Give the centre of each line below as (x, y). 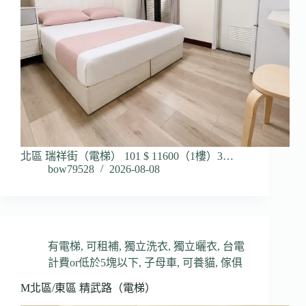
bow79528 (71, 169)
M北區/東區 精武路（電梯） (88, 288)
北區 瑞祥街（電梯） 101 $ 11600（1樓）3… (127, 156)
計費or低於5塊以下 (93, 263)
